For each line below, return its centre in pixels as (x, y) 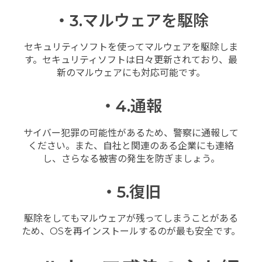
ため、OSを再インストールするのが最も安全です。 (131, 232)
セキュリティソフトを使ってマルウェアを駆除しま (131, 47)
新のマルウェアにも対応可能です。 (131, 73)
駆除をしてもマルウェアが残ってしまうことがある (131, 219)
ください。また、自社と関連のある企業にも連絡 (131, 146)
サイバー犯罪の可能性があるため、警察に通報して (131, 133)
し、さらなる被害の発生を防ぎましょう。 (131, 158)
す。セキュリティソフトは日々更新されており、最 (131, 60)
